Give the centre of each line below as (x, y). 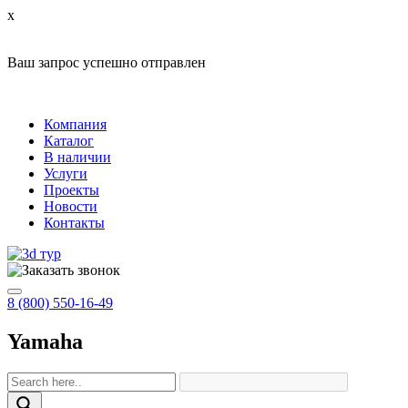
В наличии (77, 157)
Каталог (69, 141)
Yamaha (45, 341)
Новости (71, 206)
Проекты (71, 190)
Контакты (74, 223)
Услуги (66, 173)
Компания (75, 124)
